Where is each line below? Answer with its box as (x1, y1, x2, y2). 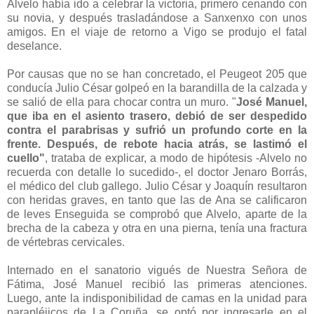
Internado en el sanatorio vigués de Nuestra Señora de (7, 264, 307, 277)
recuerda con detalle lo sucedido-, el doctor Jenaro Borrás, (7, 166, 307, 179)
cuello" (7, 152, 45, 165)
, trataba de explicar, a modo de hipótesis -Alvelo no (45, 152, 307, 165)
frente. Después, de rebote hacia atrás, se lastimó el (7, 138, 307, 151)
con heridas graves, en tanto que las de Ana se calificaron (7, 194, 307, 207)
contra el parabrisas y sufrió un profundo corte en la (7, 124, 307, 137)
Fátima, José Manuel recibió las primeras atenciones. (7, 278, 307, 291)
